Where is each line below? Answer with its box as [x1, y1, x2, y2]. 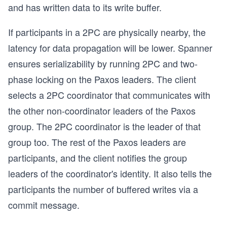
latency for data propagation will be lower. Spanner [8, 41, 212, 55]
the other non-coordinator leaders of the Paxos [8, 104, 196, 118]
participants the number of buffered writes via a [8, 182, 198, 196]
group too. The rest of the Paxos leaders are [8, 135, 186, 149]
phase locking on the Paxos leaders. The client [8, 72, 196, 86]
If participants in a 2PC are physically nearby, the [8, 25, 206, 39]
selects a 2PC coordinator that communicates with [8, 88, 210, 102]
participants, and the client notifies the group [8, 151, 187, 165]
